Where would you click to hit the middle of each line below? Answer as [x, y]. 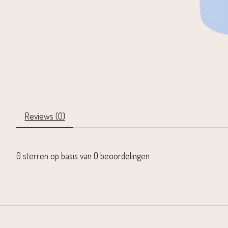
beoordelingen [124, 156]
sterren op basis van [57, 156]
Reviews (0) [45, 116]
